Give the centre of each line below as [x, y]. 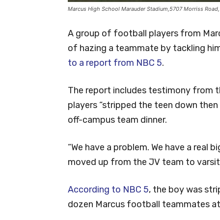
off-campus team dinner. [117, 120]
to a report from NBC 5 [115, 63]
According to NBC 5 [108, 189]
